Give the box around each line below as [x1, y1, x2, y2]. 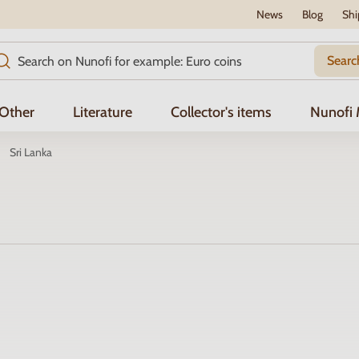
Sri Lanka [10, 145, 52, 159]
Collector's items [171, 103, 272, 121]
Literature [73, 103, 132, 121]
